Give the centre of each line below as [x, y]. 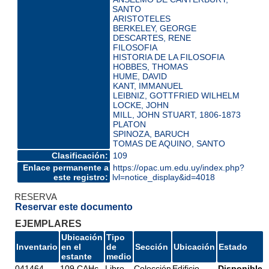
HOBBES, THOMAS [150, 66]
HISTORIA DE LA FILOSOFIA [168, 57]
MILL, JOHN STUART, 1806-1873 [177, 114]
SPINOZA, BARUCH [151, 134]
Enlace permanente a [65, 167]
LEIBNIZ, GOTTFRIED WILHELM [176, 95]
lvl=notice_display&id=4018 [163, 177]
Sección [151, 246]
